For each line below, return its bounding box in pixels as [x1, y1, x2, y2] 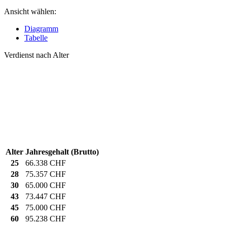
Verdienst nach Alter [4, 50, 69, 59]
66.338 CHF [25, 158, 66, 167]
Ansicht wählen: [4, 7, 56, 16]
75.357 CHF [25, 169, 66, 178]
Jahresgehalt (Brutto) [25, 147, 99, 156]
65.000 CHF [25, 180, 66, 190]
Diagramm [24, 24, 58, 33]
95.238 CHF [25, 214, 66, 223]
